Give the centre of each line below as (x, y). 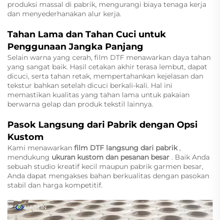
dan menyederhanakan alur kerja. (64, 14)
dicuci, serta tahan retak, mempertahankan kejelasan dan (105, 76)
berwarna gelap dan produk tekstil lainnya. (80, 104)
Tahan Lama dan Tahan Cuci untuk (87, 35)
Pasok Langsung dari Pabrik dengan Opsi (102, 125)
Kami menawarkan (41, 148)
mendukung (29, 157)
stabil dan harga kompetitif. (55, 185)
